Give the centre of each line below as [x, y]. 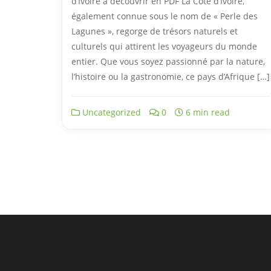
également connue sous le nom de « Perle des [165, 16]
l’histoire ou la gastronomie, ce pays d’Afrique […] [171, 76]
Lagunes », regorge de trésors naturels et [155, 31]
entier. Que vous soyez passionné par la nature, [168, 61]
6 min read [207, 112]
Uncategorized [110, 112]
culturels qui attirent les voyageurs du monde [164, 46]
